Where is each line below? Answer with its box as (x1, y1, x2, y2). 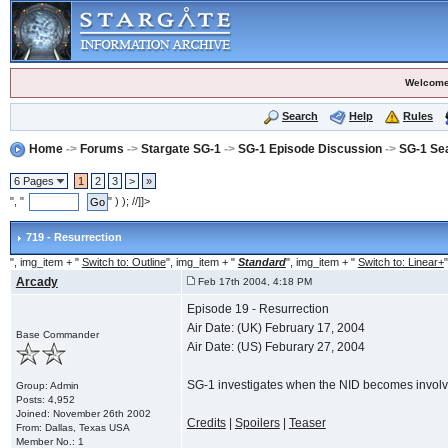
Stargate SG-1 (140, 141, 221, 156)
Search (281, 110, 318, 122)
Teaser (288, 415, 326, 430)
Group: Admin (15, 379, 79, 391)
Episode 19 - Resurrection (186, 301, 329, 316)
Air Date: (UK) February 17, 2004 (186, 320, 365, 335)
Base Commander (15, 328, 99, 340)
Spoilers (234, 415, 280, 430)
